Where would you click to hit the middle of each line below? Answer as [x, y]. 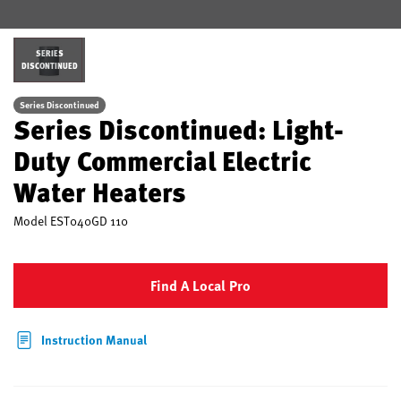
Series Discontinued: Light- [179, 129]
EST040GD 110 [89, 221]
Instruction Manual [94, 340]
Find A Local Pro [200, 286]
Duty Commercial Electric [162, 160]
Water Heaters [100, 192]
